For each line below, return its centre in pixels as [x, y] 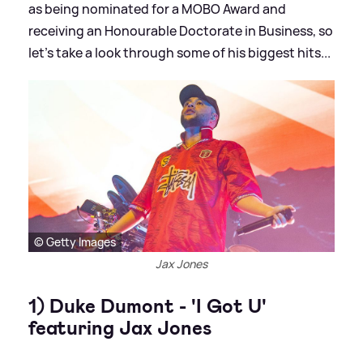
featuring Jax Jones [120, 329]
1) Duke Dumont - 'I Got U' [147, 307]
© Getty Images [75, 242]
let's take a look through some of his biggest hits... [179, 52]
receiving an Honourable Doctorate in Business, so [181, 30]
